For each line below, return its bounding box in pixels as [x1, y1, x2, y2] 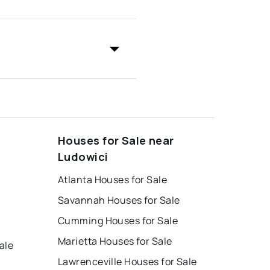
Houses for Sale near [58, 133, 174, 148]
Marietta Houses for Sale [58, 234, 172, 248]
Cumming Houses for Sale [58, 214, 178, 228]
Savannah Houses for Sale [58, 193, 180, 207]
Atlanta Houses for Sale [58, 173, 168, 187]
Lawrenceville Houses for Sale [58, 255, 197, 269]
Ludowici [58, 149, 108, 165]
